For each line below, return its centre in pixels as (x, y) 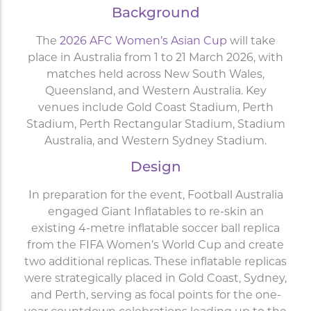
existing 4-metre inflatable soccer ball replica (155, 229)
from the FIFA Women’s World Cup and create (155, 246)
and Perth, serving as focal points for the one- (155, 296)
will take (251, 41)
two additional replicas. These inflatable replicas (155, 263)
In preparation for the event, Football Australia (155, 196)
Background (155, 14)
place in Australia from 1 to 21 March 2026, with (155, 58)
